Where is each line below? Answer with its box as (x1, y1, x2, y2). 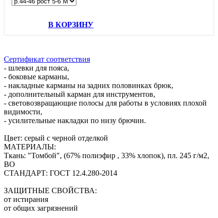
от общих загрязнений (4, 204, 78, 213)
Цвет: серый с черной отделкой (4, 134, 108, 143)
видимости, (4, 108, 42, 116)
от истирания (4, 195, 48, 204)
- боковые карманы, (4, 73, 69, 81)
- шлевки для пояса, (4, 64, 69, 73)
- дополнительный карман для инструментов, (4, 90, 155, 99)
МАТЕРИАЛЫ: (4, 143, 56, 151)
